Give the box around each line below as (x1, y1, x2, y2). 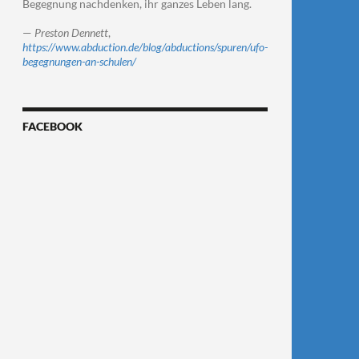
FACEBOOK (22, 119, 83, 133)
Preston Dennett (34, 26, 108, 39)
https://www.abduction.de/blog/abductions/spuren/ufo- (22, 40, 268, 54)
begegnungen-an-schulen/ (22, 54, 136, 68)
